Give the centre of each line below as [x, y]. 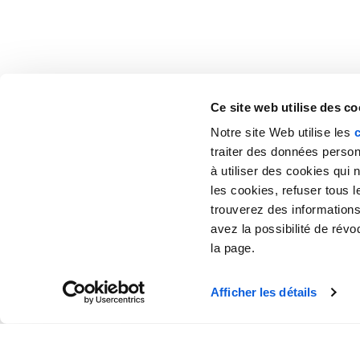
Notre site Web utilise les [282, 132]
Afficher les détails [264, 292]
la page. [233, 247]
